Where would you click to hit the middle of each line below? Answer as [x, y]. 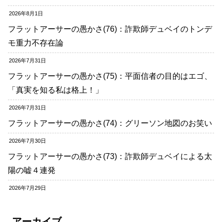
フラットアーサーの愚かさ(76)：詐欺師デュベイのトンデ [110, 29]
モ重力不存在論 [36, 43]
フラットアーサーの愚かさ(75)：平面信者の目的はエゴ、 [110, 76]
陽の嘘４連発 [32, 170]
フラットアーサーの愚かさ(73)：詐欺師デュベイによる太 [110, 156]
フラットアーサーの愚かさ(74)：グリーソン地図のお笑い [110, 123]
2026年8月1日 [26, 13]
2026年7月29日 [28, 188]
